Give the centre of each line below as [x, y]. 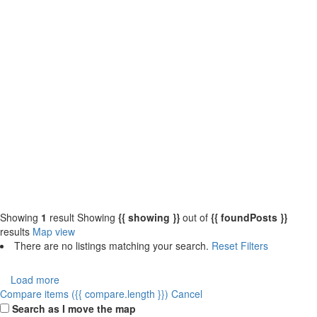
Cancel [187, 294]
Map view [54, 231]
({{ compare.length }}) [120, 294]
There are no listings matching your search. [113, 246]
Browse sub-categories [75, 161]
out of [195, 217]
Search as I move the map [74, 309]
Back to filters [41, 141]
